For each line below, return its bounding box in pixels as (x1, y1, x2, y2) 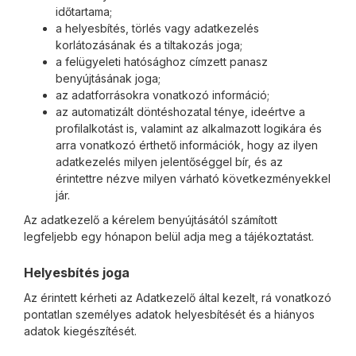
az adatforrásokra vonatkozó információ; (56, 88, 269, 102)
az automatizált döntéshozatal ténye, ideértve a (56, 105, 305, 118)
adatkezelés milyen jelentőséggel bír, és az (56, 155, 283, 168)
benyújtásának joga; (56, 72, 161, 85)
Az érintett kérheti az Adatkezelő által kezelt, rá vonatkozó (24, 291, 331, 304)
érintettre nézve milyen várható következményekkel (56, 172, 331, 185)
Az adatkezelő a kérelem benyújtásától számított (24, 213, 277, 226)
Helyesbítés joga (24, 265, 130, 281)
